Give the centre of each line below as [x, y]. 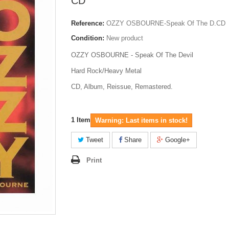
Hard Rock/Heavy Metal [106, 71]
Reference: [88, 23]
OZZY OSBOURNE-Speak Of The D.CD [166, 23]
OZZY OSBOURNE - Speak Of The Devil [132, 55]
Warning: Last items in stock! [141, 120]
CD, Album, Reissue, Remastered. [122, 86]
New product [125, 38]
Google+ [177, 140]
